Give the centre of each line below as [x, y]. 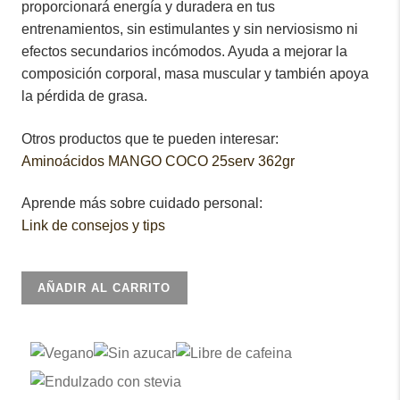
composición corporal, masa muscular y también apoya [195, 74]
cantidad [48, 371]
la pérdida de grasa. [84, 96]
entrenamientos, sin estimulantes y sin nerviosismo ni [190, 29]
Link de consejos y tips [93, 226]
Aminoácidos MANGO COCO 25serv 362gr [158, 161]
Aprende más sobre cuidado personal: [142, 204]
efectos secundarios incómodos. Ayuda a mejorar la [184, 51]
